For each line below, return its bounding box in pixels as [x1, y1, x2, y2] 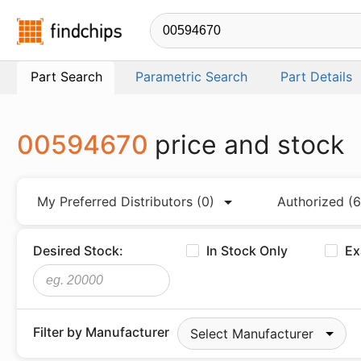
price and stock [155, 129, 344, 160]
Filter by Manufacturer [33, 324, 169, 340]
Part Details [280, 68, 352, 85]
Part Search [31, 68, 102, 85]
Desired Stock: [33, 243, 123, 259]
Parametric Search [135, 68, 247, 85]
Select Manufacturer [190, 326, 313, 342]
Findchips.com [122, 19, 210, 35]
